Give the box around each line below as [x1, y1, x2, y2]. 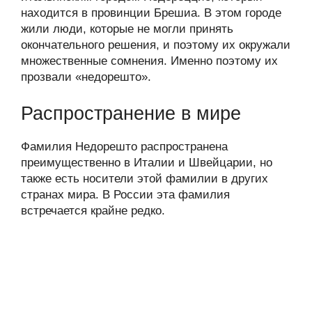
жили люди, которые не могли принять [21, 22, 233, 36]
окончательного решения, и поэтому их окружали [21, 38, 290, 52]
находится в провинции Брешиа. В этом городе [21, 6, 281, 19]
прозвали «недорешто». [21, 70, 151, 84]
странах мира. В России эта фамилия [21, 188, 230, 201]
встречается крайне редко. [21, 204, 165, 217]
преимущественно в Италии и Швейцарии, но [21, 156, 272, 169]
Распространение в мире [21, 103, 241, 124]
